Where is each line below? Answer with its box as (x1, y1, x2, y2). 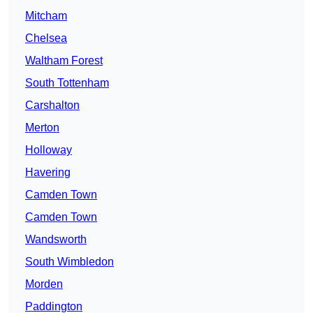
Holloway (25, 144, 72, 156)
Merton (25, 122, 59, 134)
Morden (25, 278, 63, 291)
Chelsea (25, 32, 67, 45)
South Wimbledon (25, 256, 114, 268)
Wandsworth (25, 233, 87, 246)
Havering (25, 166, 71, 179)
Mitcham (25, 10, 67, 22)
